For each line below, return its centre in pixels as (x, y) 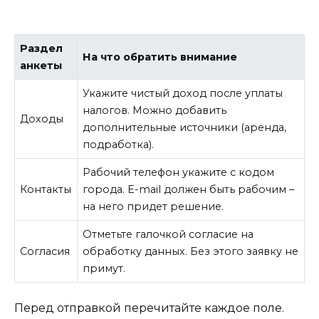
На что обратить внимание (160, 57)
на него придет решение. (153, 207)
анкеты (41, 66)
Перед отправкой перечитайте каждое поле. (149, 308)
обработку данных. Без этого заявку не (191, 252)
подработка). (119, 145)
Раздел (42, 49)
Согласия (45, 252)
